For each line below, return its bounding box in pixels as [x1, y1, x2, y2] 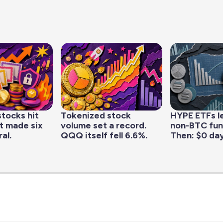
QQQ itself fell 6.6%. [60, 130, 147, 141]
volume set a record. [60, 120, 146, 131]
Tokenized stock [60, 110, 131, 121]
